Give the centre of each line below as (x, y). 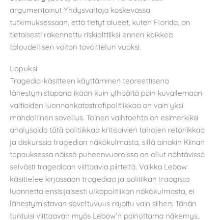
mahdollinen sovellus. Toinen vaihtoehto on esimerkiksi (104, 118)
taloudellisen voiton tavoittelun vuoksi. (75, 47)
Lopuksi (24, 69)
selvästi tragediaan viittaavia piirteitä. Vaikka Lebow (98, 167)
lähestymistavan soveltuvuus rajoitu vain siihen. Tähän (103, 204)
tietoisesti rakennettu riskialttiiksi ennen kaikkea (91, 35)
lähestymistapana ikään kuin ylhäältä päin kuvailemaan (106, 93)
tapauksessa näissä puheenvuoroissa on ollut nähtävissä (107, 154)
